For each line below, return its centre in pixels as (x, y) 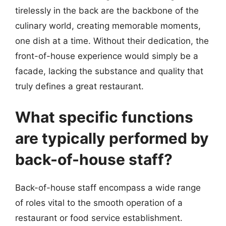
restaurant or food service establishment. (99, 218)
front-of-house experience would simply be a (107, 56)
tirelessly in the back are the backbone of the (107, 10)
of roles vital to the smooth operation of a (99, 203)
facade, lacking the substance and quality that (109, 71)
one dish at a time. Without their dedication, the (112, 41)
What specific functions (104, 117)
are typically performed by (112, 138)
